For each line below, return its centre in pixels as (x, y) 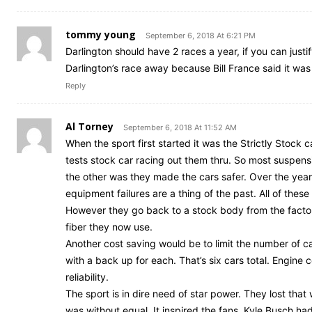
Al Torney (89, 127)
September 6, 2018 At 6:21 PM (201, 36)
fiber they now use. (109, 227)
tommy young (101, 35)
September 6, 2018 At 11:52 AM (180, 128)
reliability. (87, 277)
